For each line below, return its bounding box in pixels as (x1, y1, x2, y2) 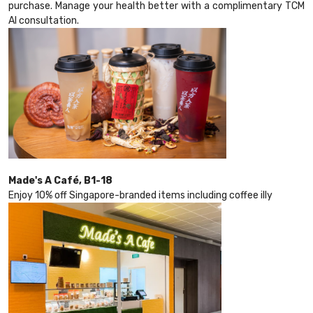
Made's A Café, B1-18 (8, 175, 112, 187)
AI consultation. (8, 15, 79, 27)
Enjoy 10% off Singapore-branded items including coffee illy (8, 189, 272, 202)
